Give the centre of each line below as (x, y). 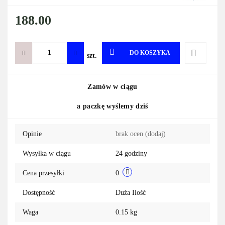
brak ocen (130, 134)
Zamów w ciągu (113, 86)
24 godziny (131, 154)
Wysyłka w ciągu (47, 154)
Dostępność (39, 193)
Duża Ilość (132, 193)
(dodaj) (155, 134)
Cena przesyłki (43, 173)
